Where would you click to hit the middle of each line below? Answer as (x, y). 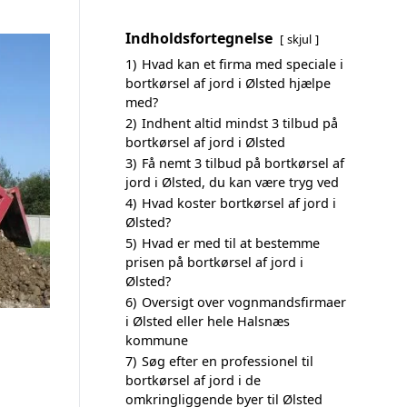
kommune (157, 340)
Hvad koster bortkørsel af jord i (239, 203)
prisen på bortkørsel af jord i (214, 262)
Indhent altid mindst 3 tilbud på (240, 123)
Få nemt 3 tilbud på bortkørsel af (243, 163)
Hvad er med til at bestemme (231, 243)
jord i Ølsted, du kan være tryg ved (232, 182)
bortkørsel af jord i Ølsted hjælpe (228, 83)
